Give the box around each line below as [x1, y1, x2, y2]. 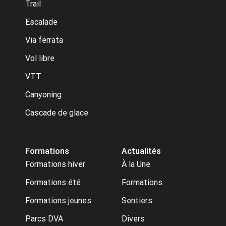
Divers [122, 213, 145, 223]
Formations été [25, 177, 81, 187]
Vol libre [25, 53, 54, 63]
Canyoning [25, 89, 62, 99]
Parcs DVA [25, 213, 63, 223]
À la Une [122, 159, 150, 169]
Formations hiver [25, 159, 85, 169]
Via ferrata [25, 35, 63, 45]
